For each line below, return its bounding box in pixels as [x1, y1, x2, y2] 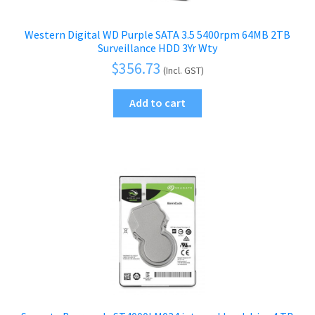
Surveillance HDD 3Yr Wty [98, 40, 217, 55]
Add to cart [129, 96, 186, 110]
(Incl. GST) [163, 63, 204, 77]
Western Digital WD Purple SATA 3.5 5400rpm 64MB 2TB [25, 27, 290, 41]
